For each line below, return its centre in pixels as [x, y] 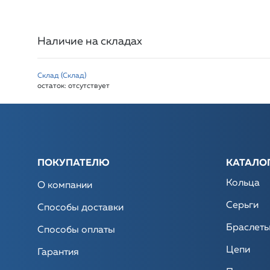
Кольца [243, 183]
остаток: [53, 86]
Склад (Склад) [62, 76]
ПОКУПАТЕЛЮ [74, 163]
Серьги [242, 205]
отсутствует [89, 86]
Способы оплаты [76, 230]
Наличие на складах [90, 41]
